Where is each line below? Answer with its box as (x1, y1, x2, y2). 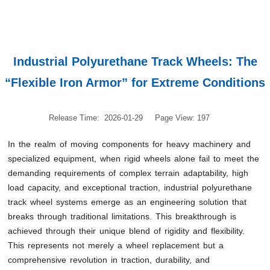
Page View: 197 (154, 113, 210, 123)
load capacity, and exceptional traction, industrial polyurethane (8, 183, 253, 193)
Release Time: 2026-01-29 (48, 113, 143, 123)
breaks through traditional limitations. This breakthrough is (8, 212, 237, 222)
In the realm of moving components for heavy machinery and (8, 139, 251, 149)
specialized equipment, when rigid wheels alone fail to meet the (8, 154, 260, 164)
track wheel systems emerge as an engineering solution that (8, 197, 247, 207)
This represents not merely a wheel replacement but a (8, 240, 224, 251)
